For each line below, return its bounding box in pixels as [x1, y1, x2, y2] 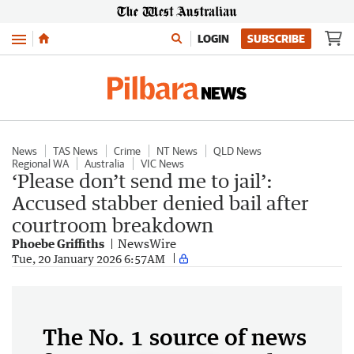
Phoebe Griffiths [12, 236, 104, 250]
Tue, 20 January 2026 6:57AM [12, 251, 165, 265]
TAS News [53, 145, 98, 157]
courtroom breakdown [12, 213, 213, 236]
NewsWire [118, 236, 176, 250]
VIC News [141, 157, 184, 170]
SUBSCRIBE [247, 32, 305, 45]
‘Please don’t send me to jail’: [12, 169, 273, 192]
